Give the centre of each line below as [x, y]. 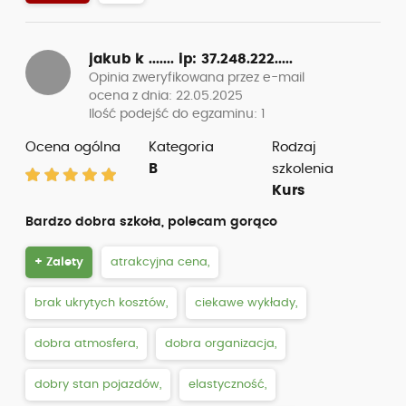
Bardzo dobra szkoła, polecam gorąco [151, 222]
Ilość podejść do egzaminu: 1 [177, 114]
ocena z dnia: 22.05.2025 [166, 96]
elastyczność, [227, 385]
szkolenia [302, 169]
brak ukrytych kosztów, [101, 303]
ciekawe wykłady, [246, 303]
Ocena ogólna [73, 147]
